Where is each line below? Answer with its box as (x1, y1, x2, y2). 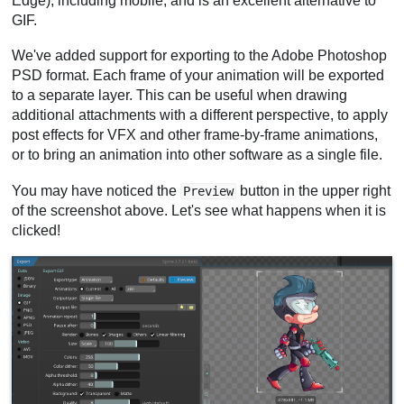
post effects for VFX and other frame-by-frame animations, (12, 127, 379, 143)
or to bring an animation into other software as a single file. (12, 147, 383, 163)
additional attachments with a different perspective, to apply (12, 107, 389, 124)
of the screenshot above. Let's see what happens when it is (12, 202, 387, 218)
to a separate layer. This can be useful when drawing (12, 87, 348, 104)
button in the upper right (236, 182, 391, 198)
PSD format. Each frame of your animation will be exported (12, 68, 385, 84)
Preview (183, 183, 234, 198)
